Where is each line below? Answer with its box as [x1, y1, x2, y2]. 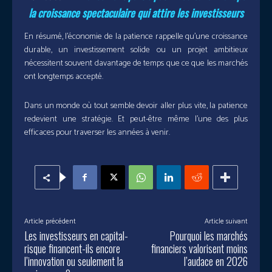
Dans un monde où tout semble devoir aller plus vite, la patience [24, 99, 248, 114]
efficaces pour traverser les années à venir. [24, 126, 170, 140]
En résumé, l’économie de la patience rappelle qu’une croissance [24, 30, 248, 44]
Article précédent [24, 216, 76, 228]
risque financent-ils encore [24, 240, 120, 257]
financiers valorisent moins [151, 240, 248, 257]
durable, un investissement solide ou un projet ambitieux [24, 43, 248, 58]
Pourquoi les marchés [169, 228, 248, 244]
